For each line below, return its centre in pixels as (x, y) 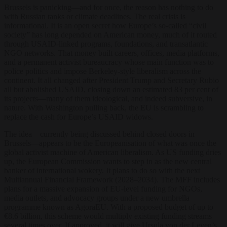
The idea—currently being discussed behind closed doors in (99, 134)
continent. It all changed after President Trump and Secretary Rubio (111, 80)
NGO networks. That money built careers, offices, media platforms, (112, 53)
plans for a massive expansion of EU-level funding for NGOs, (103, 188)
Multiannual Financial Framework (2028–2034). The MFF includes (112, 179)
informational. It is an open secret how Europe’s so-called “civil (105, 25)
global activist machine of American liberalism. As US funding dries (112, 152)
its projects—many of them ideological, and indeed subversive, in (108, 98)
